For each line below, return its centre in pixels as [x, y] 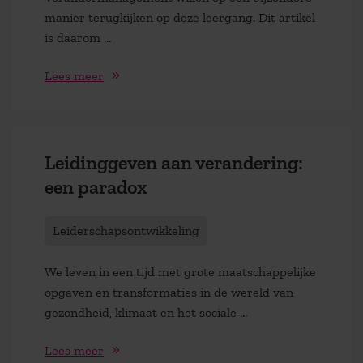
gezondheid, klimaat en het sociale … [146, 313]
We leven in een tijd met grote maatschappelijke [180, 272]
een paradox [96, 186]
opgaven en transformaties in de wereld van [169, 293]
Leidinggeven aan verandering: [174, 162]
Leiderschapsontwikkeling [126, 231]
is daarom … [78, 37]
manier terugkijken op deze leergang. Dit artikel [180, 17]
